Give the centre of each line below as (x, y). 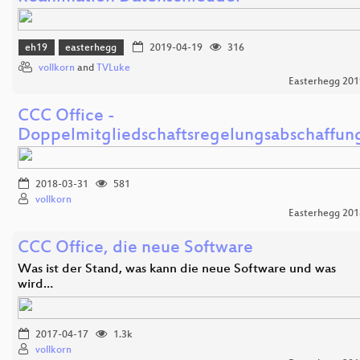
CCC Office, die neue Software (135, 248)
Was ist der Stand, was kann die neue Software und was (177, 269)
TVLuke (113, 68)
